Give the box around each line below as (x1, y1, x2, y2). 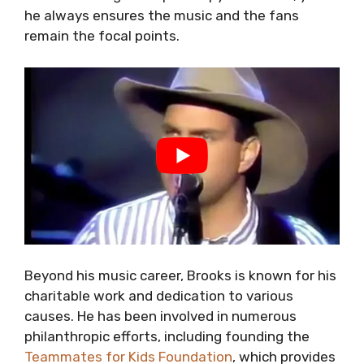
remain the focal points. (24, 28, 180, 45)
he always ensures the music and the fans (24, 7, 299, 24)
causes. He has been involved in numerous (24, 307, 297, 324)
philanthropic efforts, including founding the (24, 327, 310, 344)
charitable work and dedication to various (24, 287, 293, 304)
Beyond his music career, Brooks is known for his (24, 266, 336, 284)
